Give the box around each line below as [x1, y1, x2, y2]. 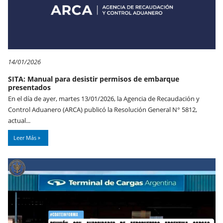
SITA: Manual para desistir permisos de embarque [8, 74, 179, 84]
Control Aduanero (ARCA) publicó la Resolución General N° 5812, [8, 105, 197, 114]
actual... [8, 115, 30, 125]
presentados [8, 82, 51, 92]
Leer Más [13, 133, 38, 141]
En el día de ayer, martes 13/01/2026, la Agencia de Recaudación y [8, 94, 200, 103]
